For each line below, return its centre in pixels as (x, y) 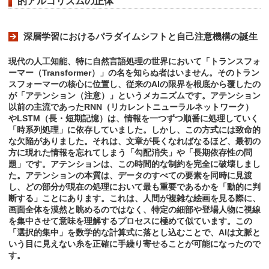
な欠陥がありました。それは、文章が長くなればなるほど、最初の (134, 141)
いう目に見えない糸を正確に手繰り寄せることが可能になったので (134, 244)
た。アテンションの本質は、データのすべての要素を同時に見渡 (130, 176)
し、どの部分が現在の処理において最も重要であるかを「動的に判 (134, 187)
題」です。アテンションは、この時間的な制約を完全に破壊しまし (134, 164)
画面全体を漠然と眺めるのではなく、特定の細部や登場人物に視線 (134, 210)
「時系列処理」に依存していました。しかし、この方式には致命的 (134, 130)
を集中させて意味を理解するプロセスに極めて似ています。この (130, 221)
